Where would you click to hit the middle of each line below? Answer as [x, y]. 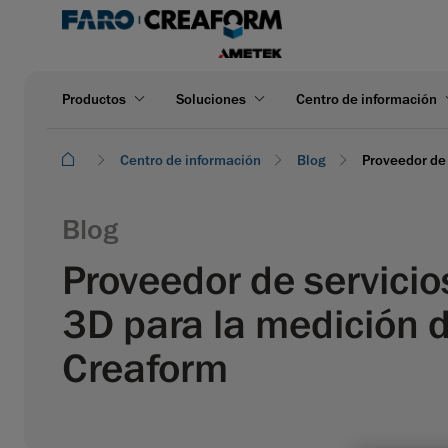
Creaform [145, 368]
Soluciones [211, 99]
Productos [94, 99]
